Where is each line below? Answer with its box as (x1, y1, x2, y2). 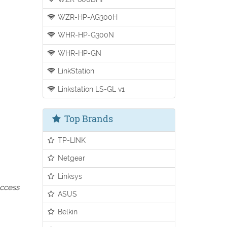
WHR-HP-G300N (56, 30, 115, 40)
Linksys (56, 171, 83, 180)
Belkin (56, 207, 78, 216)
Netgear (56, 154, 86, 163)
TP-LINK (56, 135, 86, 144)
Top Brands (62, 112, 113, 125)
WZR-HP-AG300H (56, 13, 118, 22)
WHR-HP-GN (56, 48, 102, 57)
